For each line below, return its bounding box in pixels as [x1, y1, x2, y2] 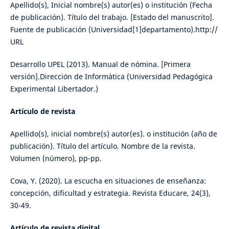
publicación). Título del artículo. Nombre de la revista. [10, 141, 195, 151]
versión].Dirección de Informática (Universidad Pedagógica [10, 71, 213, 81]
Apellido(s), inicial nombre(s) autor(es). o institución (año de [10, 128, 217, 139]
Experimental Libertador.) [10, 83, 98, 94]
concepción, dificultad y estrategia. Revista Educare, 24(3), [10, 188, 211, 198]
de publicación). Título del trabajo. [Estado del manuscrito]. [10, 12, 214, 22]
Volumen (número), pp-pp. [10, 153, 102, 163]
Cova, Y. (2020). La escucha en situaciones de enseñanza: [10, 175, 206, 186]
